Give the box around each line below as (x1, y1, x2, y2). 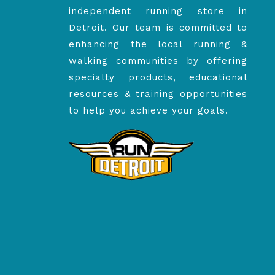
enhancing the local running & (69, 39, 247, 50)
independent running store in (69, 6, 247, 17)
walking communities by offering (69, 55, 247, 66)
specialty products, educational (69, 72, 247, 83)
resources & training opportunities (69, 88, 247, 99)
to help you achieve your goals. (69, 105, 228, 116)
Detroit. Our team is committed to (69, 22, 247, 33)
